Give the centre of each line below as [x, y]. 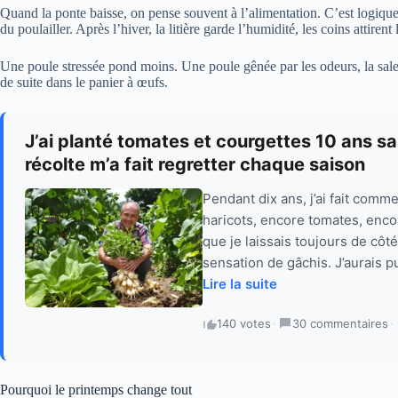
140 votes [244, 324]
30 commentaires [340, 324]
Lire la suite [240, 284]
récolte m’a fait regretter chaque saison [195, 165]
